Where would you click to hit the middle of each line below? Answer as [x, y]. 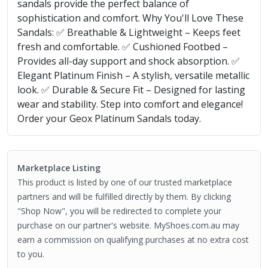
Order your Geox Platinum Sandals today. [109, 119]
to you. [31, 254]
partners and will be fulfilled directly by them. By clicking [124, 197]
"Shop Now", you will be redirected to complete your [119, 211]
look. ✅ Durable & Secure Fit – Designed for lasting [131, 90]
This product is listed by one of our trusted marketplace [125, 182]
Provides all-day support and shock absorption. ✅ [129, 61]
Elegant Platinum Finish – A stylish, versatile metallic [133, 76]
